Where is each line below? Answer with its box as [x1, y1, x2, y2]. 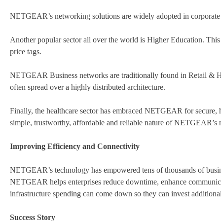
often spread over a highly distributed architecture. [10, 83, 165, 92]
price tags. [10, 47, 41, 56]
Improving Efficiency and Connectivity [10, 142, 140, 151]
